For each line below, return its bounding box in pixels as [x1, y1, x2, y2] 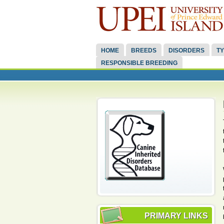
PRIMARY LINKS [144, 211, 208, 220]
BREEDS [130, 46, 156, 54]
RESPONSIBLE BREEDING [100, 59, 177, 66]
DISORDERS [168, 46, 204, 54]
